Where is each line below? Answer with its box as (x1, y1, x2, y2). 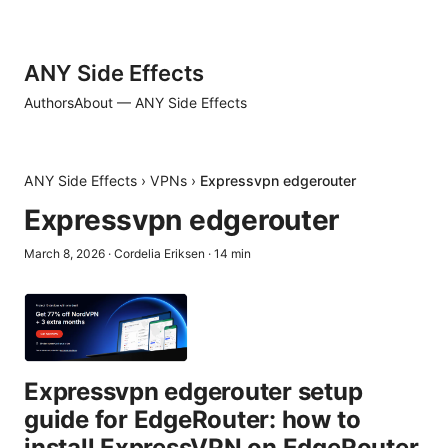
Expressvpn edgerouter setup (24, 377, 363, 407)
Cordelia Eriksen (114, 246, 205, 261)
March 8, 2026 (24, 246, 105, 261)
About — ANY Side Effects (74, 94, 247, 111)
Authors (24, 94, 74, 111)
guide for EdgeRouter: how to (24, 405, 361, 435)
